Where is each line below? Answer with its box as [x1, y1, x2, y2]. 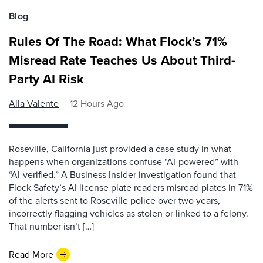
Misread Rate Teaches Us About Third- [9, 50, 235, 70]
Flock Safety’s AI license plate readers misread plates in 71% [9, 181, 253, 194]
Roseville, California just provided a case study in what [9, 142, 231, 156]
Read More [9, 247, 53, 261]
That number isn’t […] [9, 220, 94, 233]
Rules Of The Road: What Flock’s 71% [9, 32, 227, 51]
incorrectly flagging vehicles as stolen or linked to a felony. [9, 207, 248, 220]
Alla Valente [9, 97, 59, 110]
